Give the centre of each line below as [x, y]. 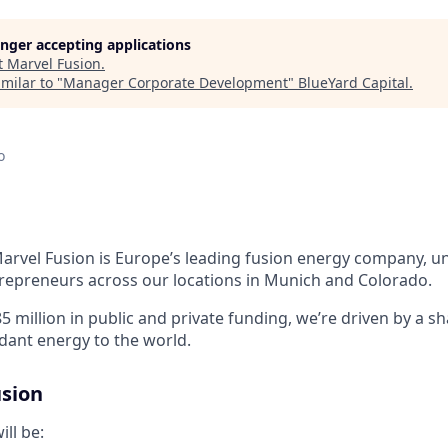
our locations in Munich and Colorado [283, 279]
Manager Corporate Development [175, 82]
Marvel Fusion [54, 63]
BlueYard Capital [353, 82]
